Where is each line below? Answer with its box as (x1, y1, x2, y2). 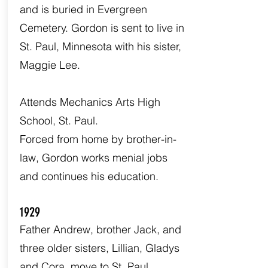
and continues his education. (19, 169, 159, 183)
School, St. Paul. (19, 114, 98, 127)
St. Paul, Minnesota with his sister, (19, 39, 181, 53)
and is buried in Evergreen (19, 2, 147, 16)
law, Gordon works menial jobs (19, 151, 167, 165)
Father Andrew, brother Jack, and (19, 223, 181, 236)
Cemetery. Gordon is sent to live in (19, 21, 184, 35)
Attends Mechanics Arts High (19, 95, 160, 109)
